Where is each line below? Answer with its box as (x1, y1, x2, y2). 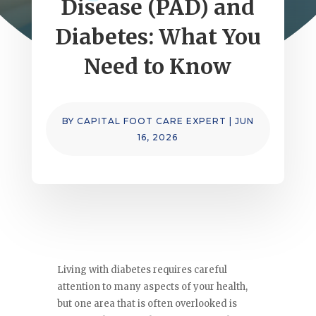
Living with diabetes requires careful (56, 264, 227, 276)
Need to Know (84, 53, 232, 80)
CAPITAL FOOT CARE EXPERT (76, 116, 226, 127)
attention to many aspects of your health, (56, 281, 248, 293)
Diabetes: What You (54, 23, 261, 51)
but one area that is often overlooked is (56, 298, 237, 310)
